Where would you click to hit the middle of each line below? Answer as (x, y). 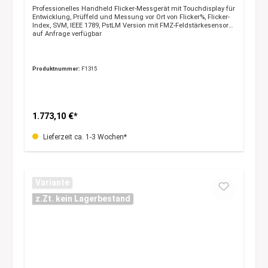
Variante (52, 182)
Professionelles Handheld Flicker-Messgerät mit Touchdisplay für (133, 9)
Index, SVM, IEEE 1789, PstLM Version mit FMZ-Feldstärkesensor (77, 26)
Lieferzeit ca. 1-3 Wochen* (84, 137)
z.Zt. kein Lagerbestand (83, 198)
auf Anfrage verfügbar (67, 34)
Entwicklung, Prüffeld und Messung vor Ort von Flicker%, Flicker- (131, 17)
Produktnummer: (57, 68)
